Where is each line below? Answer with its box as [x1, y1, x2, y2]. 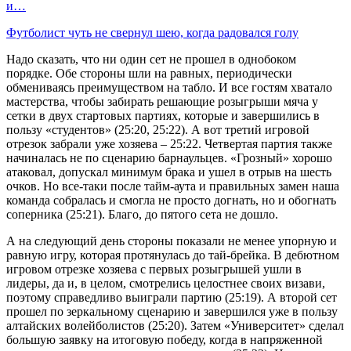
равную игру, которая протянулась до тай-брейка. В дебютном [6, 248, 339, 262]
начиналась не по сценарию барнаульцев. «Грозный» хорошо [6, 150, 332, 165]
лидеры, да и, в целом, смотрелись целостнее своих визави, [6, 276, 325, 290]
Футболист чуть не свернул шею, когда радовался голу [6, 25, 299, 39]
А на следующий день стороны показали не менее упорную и [6, 233, 337, 248]
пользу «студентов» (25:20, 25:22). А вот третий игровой [6, 122, 309, 136]
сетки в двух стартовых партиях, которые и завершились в [6, 108, 320, 122]
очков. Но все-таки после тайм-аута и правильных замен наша [6, 179, 339, 193]
